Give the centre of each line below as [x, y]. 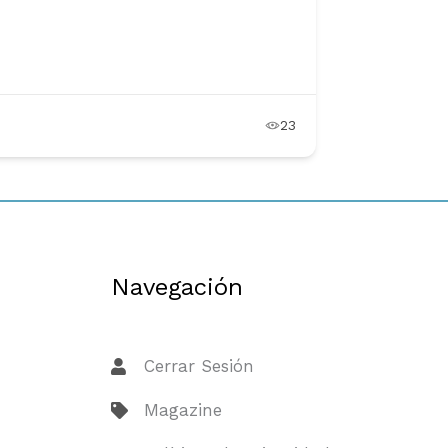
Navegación [177, 286]
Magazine [182, 409]
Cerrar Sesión [198, 365]
